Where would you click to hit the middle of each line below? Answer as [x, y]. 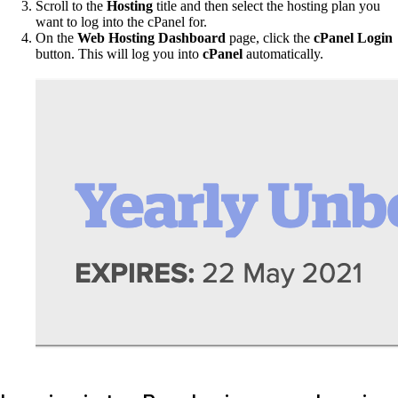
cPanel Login [353, 38]
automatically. [283, 54]
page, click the [270, 38]
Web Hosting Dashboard [151, 38]
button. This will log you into [119, 54]
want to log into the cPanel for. [121, 22]
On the [56, 38]
